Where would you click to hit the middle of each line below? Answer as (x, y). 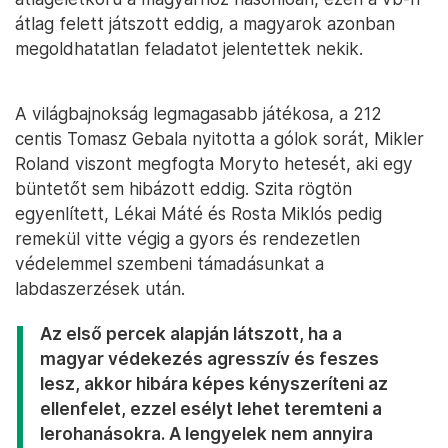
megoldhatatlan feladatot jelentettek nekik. (189, 49)
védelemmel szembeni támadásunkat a (169, 264)
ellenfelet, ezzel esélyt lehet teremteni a (211, 409)
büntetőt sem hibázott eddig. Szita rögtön (183, 189)
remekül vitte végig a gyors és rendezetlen (187, 239)
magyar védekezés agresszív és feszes (209, 359)
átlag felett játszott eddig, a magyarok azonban (205, 24)
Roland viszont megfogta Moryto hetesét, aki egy (214, 164)
